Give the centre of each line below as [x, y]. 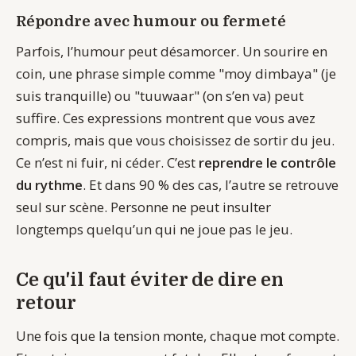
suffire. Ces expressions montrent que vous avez [166, 118]
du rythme [49, 185]
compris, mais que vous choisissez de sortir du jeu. [175, 141]
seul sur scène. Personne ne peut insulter [143, 207]
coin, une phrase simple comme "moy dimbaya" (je [176, 74]
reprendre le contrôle [267, 163]
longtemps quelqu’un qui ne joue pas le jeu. [154, 230]
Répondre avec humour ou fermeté [151, 21]
